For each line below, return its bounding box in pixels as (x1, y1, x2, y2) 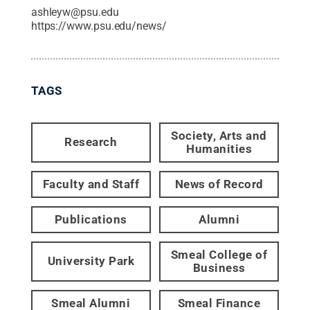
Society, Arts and (171, 128, 267, 143)
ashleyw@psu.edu (30, 5, 119, 19)
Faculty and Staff (42, 176, 140, 191)
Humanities (186, 141, 253, 156)
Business (192, 260, 246, 275)
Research (64, 135, 118, 149)
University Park (47, 254, 135, 268)
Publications (54, 212, 127, 226)
